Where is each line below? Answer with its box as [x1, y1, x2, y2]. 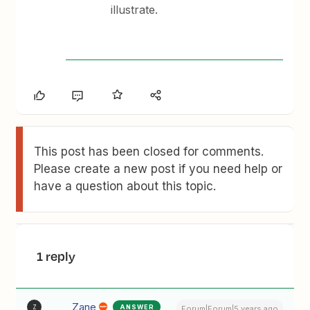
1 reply [37, 247, 76, 265]
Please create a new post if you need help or [34, 162, 283, 176]
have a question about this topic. [34, 179, 217, 193]
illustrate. [111, 3, 165, 17]
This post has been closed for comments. [34, 145, 264, 158]
